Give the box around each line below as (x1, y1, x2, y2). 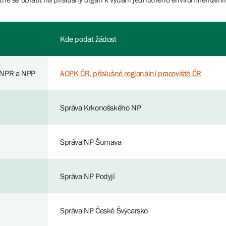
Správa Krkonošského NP (60, 103, 141, 112)
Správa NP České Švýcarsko (60, 206, 148, 215)
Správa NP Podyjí (60, 172, 115, 181)
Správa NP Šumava (60, 137, 122, 146)
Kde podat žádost (60, 34, 117, 43)
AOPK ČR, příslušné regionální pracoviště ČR (60, 69, 201, 78)
